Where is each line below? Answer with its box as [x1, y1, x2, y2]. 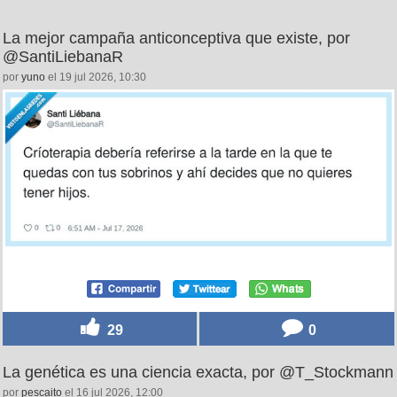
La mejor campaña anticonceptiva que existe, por [3, 29, 350, 47]
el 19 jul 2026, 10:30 [45, 71, 146, 83]
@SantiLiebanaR [3, 48, 123, 66]
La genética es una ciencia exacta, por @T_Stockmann [3, 363, 393, 382]
